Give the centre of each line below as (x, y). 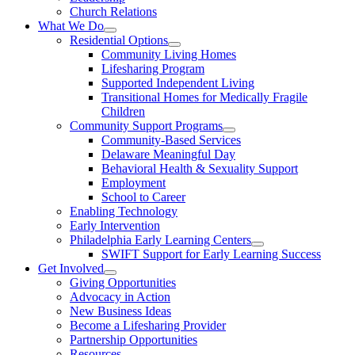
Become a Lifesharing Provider (148, 325)
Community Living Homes (169, 54)
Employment (134, 182)
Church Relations (113, 11)
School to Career (143, 197)
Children (123, 111)
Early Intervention (115, 225)
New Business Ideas (120, 311)
